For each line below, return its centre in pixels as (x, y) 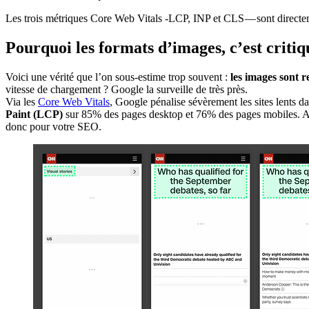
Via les (22, 101)
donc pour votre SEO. (53, 126)
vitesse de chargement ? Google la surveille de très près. (127, 89)
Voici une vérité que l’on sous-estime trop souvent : (118, 77)
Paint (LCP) (34, 114)
